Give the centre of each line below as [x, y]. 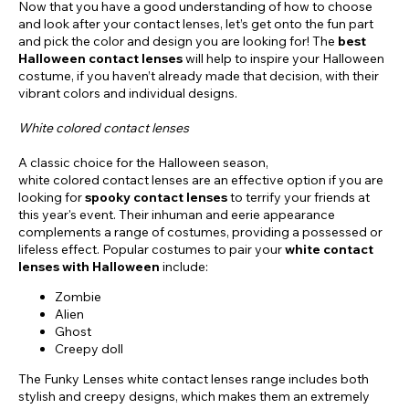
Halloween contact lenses [102, 58]
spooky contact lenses [156, 197]
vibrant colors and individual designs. [129, 93]
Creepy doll [89, 348]
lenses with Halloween [89, 266]
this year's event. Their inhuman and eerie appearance [177, 214]
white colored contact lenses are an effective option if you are [201, 179]
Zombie [78, 296]
